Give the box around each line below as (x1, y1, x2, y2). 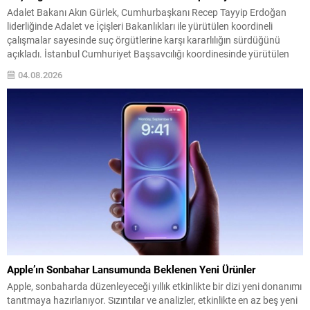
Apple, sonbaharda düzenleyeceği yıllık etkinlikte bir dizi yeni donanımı (7, 279, 302, 293)
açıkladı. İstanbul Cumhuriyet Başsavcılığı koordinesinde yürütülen (7, 47, 289, 60)
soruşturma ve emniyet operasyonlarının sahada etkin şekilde (7, 61, 268, 74)
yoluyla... (7, 102, 46, 116)
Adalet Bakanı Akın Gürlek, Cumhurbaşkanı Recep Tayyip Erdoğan (7, 6, 286, 19)
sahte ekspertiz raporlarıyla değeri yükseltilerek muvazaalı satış (7, 89, 275, 102)
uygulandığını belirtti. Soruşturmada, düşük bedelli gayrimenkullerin (7, 75, 293, 88)
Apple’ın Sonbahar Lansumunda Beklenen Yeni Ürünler (7, 262, 255, 276)
